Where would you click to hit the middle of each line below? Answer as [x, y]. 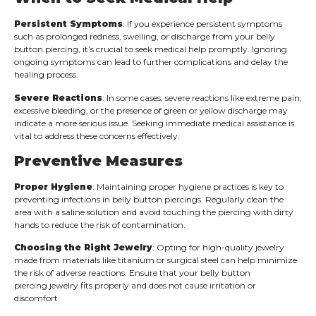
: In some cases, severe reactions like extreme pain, [202, 97]
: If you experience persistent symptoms [202, 24]
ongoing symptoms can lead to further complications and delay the [151, 62]
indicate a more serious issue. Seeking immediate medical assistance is [154, 123]
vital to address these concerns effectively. [97, 135]
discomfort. [37, 298]
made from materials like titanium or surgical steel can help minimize [156, 260]
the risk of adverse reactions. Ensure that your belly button [132, 273]
